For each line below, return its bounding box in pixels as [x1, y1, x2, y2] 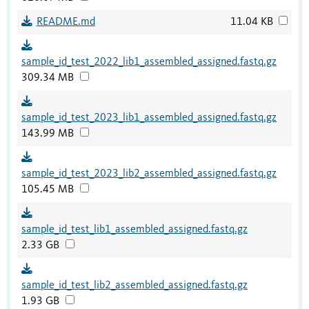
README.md [36, 17, 95, 28]
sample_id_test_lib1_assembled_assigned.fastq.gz [21, 224, 248, 236]
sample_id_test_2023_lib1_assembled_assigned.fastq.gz [21, 112, 277, 124]
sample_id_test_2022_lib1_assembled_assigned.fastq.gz [21, 57, 277, 68]
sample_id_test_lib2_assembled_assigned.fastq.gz [21, 280, 248, 292]
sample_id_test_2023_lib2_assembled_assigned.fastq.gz [21, 168, 277, 180]
